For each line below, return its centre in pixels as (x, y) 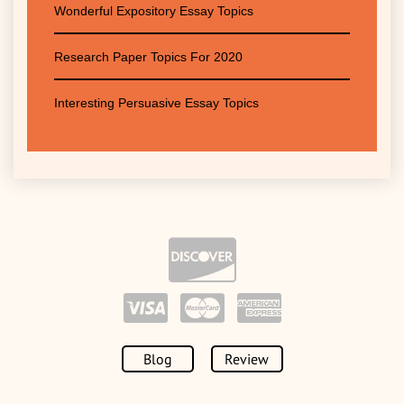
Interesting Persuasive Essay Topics (156, 102)
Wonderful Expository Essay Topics (154, 10)
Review (247, 358)
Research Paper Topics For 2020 (148, 56)
